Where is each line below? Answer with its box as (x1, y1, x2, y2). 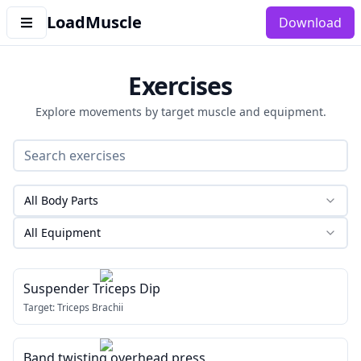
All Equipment (24, 225, 101, 240)
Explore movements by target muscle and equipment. (35, 104, 326, 119)
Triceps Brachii (57, 301, 123, 314)
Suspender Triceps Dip (23, 280, 160, 297)
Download (279, 14, 342, 31)
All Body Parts (24, 193, 98, 208)
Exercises (128, 69, 233, 102)
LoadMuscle (47, 11, 142, 33)
